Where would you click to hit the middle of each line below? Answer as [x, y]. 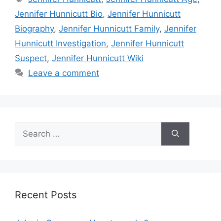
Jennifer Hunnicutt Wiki [98, 58]
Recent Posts [46, 195]
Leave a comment [64, 73]
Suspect [31, 58]
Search [28, 128]
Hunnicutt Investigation [60, 43]
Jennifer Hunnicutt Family [109, 28]
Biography [34, 28]
